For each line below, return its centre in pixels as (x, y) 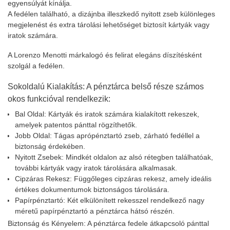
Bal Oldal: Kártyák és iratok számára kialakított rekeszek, (107, 114)
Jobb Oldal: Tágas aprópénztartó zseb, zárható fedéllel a (107, 135)
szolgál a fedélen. (36, 65)
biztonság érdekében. (50, 146)
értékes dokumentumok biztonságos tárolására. (92, 189)
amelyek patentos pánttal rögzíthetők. (76, 124)
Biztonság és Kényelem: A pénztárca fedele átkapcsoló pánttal (108, 224)
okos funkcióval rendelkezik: (59, 98)
